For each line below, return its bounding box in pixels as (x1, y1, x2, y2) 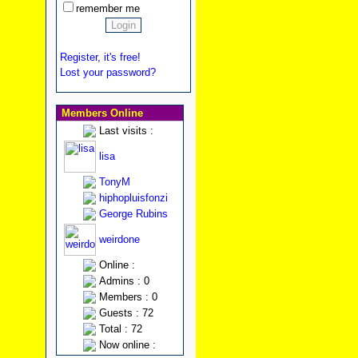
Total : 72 (98, 323, 142, 335)
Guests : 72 (98, 307, 153, 319)
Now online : (98, 339, 156, 351)
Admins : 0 (98, 275, 149, 287)
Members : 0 (98, 291, 157, 303)
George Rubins (98, 208, 168, 220)
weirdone (98, 233, 140, 245)
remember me (75, 2, 140, 14)
